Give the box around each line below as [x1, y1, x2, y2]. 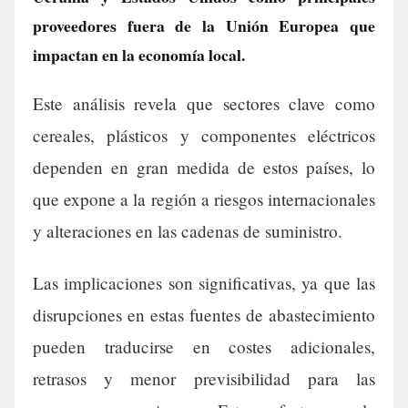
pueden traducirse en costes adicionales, [33, 335, 375, 359]
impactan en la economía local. [33, 43, 245, 66]
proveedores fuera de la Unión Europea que [33, 14, 375, 37]
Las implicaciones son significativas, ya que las [33, 271, 375, 295]
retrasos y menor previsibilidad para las [33, 367, 375, 391]
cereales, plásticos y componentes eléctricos [33, 124, 375, 148]
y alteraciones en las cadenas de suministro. [33, 219, 342, 243]
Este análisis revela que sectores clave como [33, 92, 375, 116]
